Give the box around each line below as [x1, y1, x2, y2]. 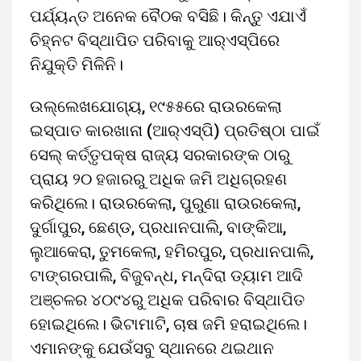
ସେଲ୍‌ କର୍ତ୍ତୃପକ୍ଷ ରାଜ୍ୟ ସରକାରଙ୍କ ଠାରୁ [30, 145, 290, 164]
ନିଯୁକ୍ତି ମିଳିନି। [30, 55, 123, 74]
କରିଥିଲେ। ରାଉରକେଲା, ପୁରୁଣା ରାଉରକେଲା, [30, 193, 301, 213]
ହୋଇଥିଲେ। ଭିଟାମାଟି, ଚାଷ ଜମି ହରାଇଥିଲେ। [30, 314, 307, 334]
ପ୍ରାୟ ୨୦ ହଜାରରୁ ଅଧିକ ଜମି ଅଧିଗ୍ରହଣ [30, 169, 287, 189]
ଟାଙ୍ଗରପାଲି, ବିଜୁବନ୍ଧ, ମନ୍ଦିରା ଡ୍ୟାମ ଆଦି [30, 266, 303, 285]
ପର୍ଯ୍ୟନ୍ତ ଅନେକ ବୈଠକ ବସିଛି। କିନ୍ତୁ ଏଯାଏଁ [30, 6, 306, 26]
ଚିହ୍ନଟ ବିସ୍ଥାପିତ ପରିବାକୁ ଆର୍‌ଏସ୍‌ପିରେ [30, 31, 280, 50]
